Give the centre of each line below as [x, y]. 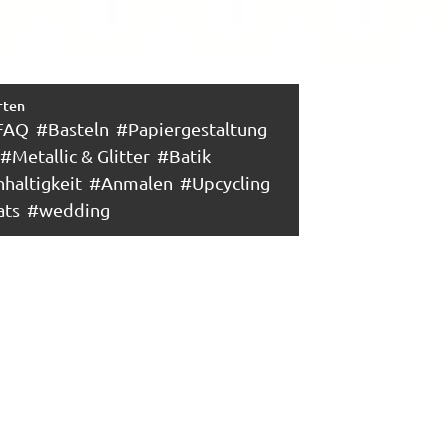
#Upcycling [224, 182]
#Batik [183, 155]
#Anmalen [130, 182]
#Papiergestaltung [191, 128]
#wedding [68, 209]
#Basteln [72, 128]
